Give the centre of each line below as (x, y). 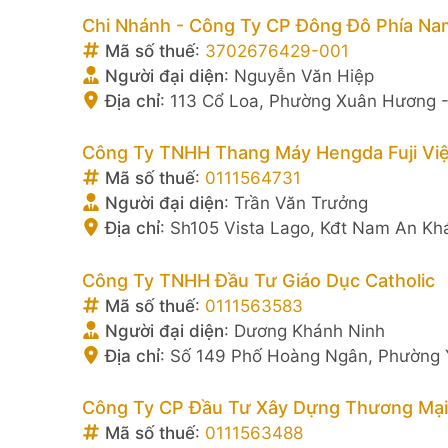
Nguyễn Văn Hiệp (304, 75)
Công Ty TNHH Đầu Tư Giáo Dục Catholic (258, 280)
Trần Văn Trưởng (301, 203)
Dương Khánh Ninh (309, 330)
